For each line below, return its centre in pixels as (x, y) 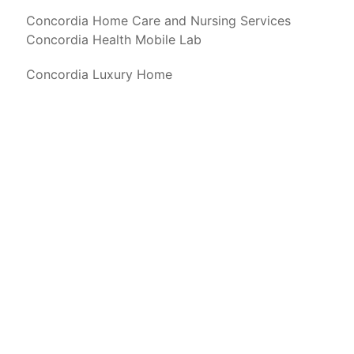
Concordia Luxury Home (99, 75)
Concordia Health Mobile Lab (114, 40)
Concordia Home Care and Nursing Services (158, 21)
